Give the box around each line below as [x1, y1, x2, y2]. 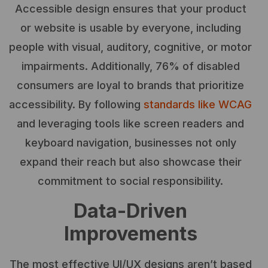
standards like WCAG [144, 98, 252, 111]
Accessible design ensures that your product [14, 2, 246, 16]
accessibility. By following [9, 98, 144, 111]
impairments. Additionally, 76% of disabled [21, 60, 240, 73]
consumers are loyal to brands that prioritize [17, 79, 244, 92]
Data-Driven [74, 199, 187, 223]
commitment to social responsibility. [38, 175, 223, 188]
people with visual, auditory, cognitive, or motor [9, 41, 252, 54]
